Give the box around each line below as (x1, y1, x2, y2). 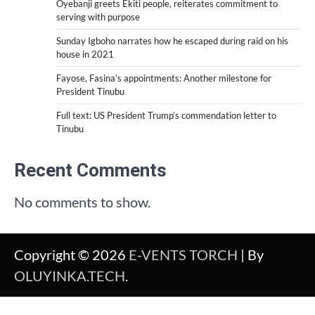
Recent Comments (14, 159, 167, 181)
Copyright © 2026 (14, 245, 129, 263)
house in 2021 (56, 48, 114, 60)
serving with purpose (56, 11, 140, 22)
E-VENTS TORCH (129, 245, 238, 263)
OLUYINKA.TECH (14, 266, 125, 284)
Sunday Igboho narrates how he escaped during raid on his (56, 34, 288, 46)
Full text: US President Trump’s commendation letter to (56, 109, 276, 121)
